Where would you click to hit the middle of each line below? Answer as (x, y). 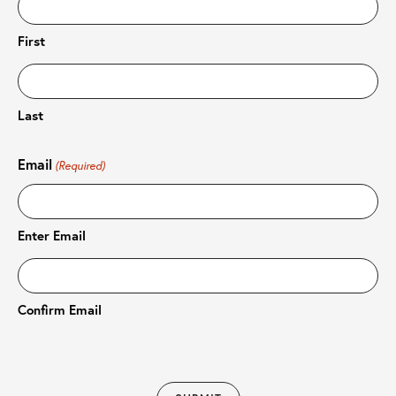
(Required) (80, 165)
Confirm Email (60, 309)
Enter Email (52, 235)
